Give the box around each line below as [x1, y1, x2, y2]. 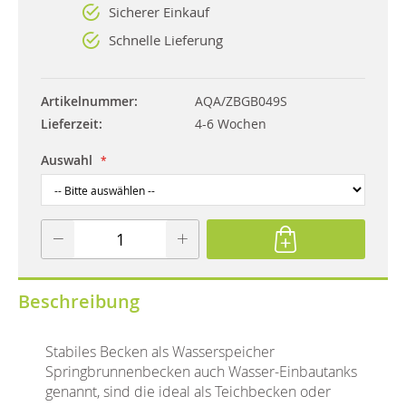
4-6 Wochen [195, 114, 266, 132]
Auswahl [41, 150, 92, 169]
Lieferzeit [41, 114, 99, 132]
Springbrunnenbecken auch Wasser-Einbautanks [45, 361, 357, 382]
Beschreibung [18, 288, 140, 314]
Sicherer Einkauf [109, 2, 209, 21]
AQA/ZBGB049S [195, 92, 287, 110]
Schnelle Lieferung [109, 30, 223, 49]
